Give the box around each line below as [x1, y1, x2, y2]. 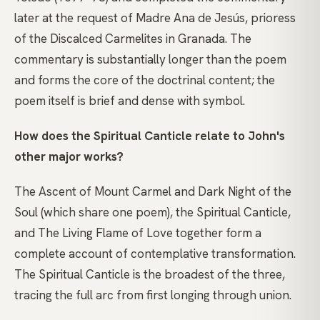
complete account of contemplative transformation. [14, 246, 296, 262]
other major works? [14, 149, 124, 165]
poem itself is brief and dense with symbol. [14, 93, 245, 109]
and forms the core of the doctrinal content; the [14, 72, 275, 89]
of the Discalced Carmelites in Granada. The [14, 31, 251, 47]
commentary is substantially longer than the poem [14, 51, 286, 68]
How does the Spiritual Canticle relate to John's [14, 128, 285, 144]
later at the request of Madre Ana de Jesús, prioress [14, 10, 296, 26]
